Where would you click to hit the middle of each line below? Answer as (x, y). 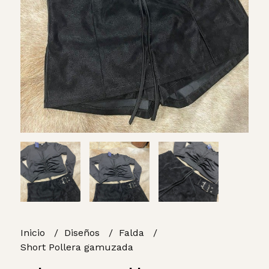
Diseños (83, 232)
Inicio (34, 232)
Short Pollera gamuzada (77, 247)
